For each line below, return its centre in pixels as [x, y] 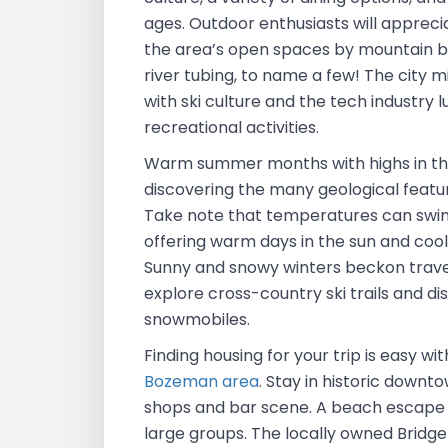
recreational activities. [232, 127]
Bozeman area [202, 381]
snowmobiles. [197, 319]
